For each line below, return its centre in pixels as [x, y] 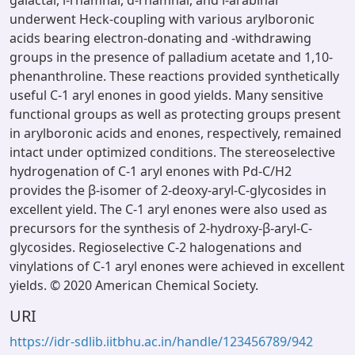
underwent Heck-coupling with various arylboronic [162, 19]
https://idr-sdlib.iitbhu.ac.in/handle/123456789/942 [161, 342]
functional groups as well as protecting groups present [175, 114]
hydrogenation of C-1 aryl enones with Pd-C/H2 [151, 171]
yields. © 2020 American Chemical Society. [134, 285]
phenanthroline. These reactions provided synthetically [174, 76]
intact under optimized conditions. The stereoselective [172, 152]
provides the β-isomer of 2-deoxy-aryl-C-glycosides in [168, 190]
